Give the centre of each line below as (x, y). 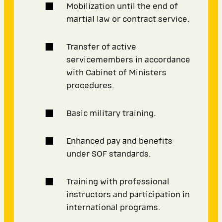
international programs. (113, 208)
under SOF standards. (109, 154)
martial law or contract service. (128, 19)
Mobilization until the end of (122, 6)
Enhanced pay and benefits (119, 141)
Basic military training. (111, 113)
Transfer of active (101, 47)
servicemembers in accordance (128, 60)
